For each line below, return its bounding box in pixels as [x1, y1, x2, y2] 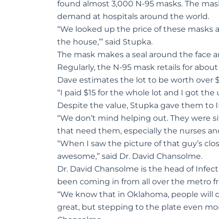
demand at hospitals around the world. [57, 12, 209, 22]
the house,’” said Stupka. [57, 37, 153, 47]
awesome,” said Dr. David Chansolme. [57, 152, 202, 161]
